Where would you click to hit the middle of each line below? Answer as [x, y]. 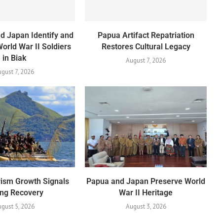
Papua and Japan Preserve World [146, 181]
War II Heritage [146, 192]
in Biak [14, 58]
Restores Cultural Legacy [146, 46]
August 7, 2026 [146, 60]
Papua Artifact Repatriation [146, 35]
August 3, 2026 [146, 206]
